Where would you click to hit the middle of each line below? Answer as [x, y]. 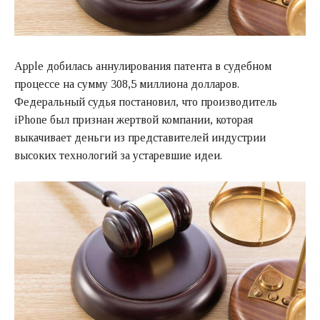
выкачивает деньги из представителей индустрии [140, 138]
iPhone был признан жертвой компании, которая [134, 120]
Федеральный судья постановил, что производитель [146, 102]
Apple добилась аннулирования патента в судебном [143, 66]
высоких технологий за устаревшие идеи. [118, 156]
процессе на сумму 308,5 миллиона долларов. [127, 84]
